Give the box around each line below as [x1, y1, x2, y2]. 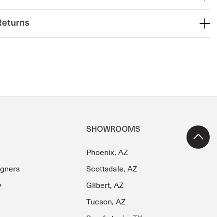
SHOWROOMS [86, 126, 141, 134]
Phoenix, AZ [86, 148, 128, 157]
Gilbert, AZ [86, 181, 124, 190]
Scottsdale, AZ [86, 165, 138, 174]
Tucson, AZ [86, 198, 126, 207]
